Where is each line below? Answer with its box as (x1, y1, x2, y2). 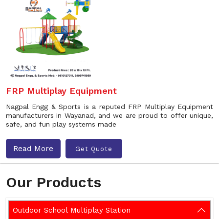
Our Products (6, 174, 101, 191)
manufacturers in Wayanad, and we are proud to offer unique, (6, 111, 213, 119)
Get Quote (75, 145, 112, 153)
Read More (13, 144, 53, 153)
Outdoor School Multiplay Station (13, 206, 131, 215)
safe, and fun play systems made (6, 120, 116, 128)
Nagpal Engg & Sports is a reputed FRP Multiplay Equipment (6, 103, 213, 110)
